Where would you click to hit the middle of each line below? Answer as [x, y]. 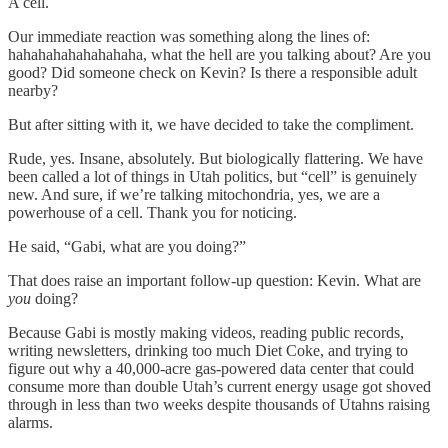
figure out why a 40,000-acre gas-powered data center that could [211, 369]
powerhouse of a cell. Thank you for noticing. [152, 213]
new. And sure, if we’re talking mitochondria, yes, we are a [194, 195]
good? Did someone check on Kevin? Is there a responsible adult [212, 73]
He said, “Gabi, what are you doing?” [127, 247]
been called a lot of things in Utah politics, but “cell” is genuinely [212, 177]
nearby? [33, 91]
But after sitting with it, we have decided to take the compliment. [211, 125]
